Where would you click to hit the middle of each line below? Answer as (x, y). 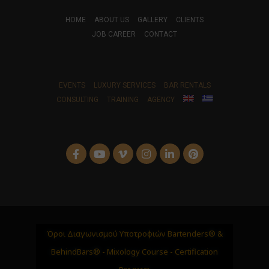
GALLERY (153, 20)
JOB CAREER (114, 35)
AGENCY (161, 100)
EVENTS (72, 86)
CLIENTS (190, 20)
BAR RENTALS (187, 86)
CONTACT (161, 35)
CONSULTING (77, 100)
